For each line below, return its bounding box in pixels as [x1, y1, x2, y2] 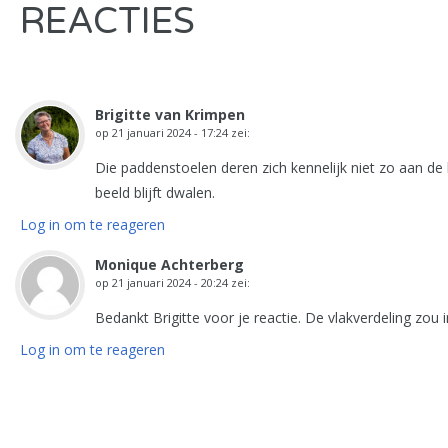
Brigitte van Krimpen [95, 105, 245, 124]
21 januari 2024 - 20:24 [112, 275, 228, 290]
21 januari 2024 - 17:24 [112, 125, 228, 140]
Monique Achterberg [95, 255, 244, 274]
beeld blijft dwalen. [95, 183, 215, 202]
